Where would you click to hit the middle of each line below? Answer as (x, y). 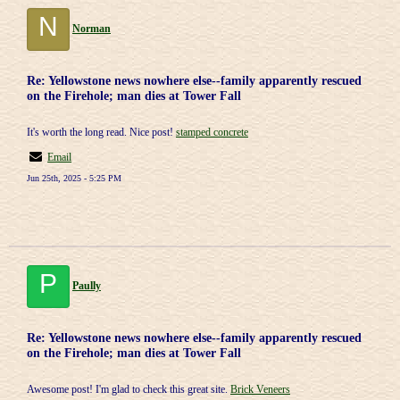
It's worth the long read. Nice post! (101, 132)
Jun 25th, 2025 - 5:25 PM (74, 178)
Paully (87, 286)
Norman (92, 29)
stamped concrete (212, 132)
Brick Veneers (260, 389)
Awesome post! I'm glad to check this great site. (129, 389)
